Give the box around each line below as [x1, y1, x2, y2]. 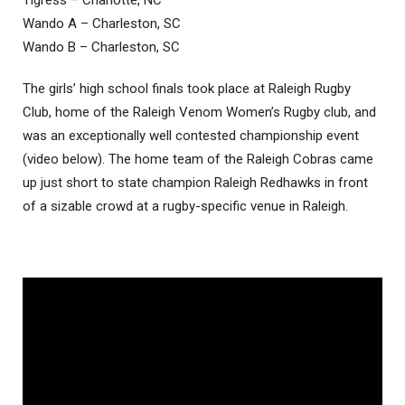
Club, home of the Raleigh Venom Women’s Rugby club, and [23, 104, 376, 121]
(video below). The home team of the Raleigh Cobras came [23, 151, 373, 168]
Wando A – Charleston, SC [23, 15, 181, 33]
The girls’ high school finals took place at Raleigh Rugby [23, 80, 351, 98]
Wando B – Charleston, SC [23, 39, 180, 56]
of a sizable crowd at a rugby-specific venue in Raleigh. [23, 198, 348, 215]
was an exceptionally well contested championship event [23, 127, 359, 145]
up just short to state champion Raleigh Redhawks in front [23, 174, 368, 192]
